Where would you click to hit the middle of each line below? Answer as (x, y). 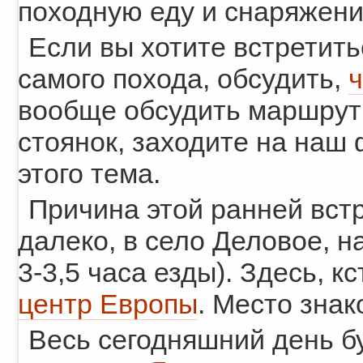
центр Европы (108, 304)
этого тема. (89, 174)
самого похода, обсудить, (183, 79)
